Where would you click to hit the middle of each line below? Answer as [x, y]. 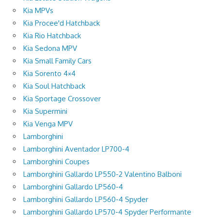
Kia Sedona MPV [50, 48]
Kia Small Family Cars [57, 61]
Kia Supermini [45, 111]
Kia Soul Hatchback [54, 86]
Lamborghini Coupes [56, 161]
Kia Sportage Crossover [62, 98]
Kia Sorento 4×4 [49, 73]
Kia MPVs [38, 10]
